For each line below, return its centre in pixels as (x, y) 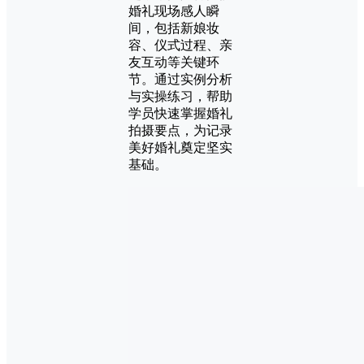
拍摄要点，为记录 (180, 131)
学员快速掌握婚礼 (180, 114)
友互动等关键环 (174, 63)
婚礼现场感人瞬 (174, 11)
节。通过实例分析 (180, 80)
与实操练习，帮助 (180, 97)
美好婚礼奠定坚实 (180, 148)
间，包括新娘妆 (174, 28)
